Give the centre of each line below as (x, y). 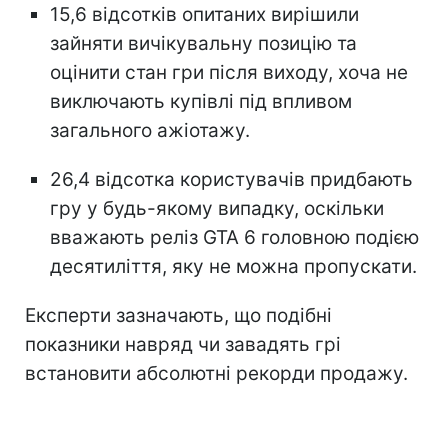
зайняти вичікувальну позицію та (203, 43)
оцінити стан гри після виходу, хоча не (229, 72)
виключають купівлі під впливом (201, 101)
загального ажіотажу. (150, 130)
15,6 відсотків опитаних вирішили (204, 14)
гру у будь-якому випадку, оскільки (217, 208)
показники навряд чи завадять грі (183, 344)
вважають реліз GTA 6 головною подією (234, 237)
